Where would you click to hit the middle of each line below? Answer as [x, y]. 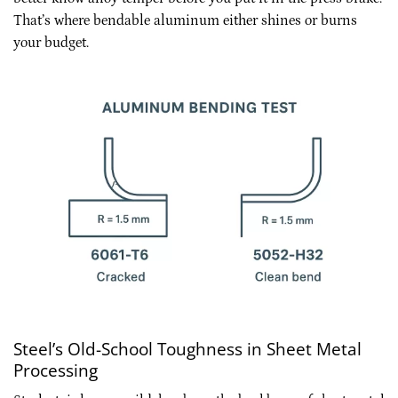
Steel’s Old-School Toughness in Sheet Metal [187, 349]
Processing [56, 370]
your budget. [51, 43]
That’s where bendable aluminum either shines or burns [185, 21]
